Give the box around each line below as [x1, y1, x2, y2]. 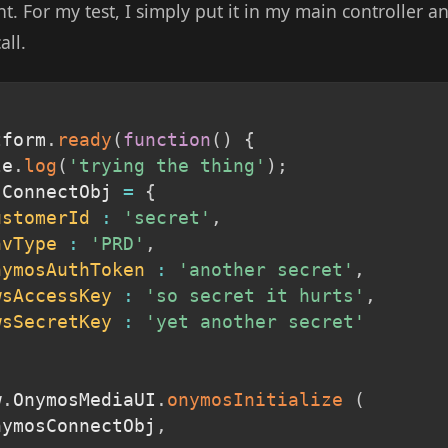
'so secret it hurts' [144, 285, 365, 306]
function [122, 129, 211, 150]
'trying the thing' [67, 155, 266, 176]
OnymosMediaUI [12, 389, 156, 410]
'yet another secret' [144, 311, 365, 332]
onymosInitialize [166, 389, 343, 410]
